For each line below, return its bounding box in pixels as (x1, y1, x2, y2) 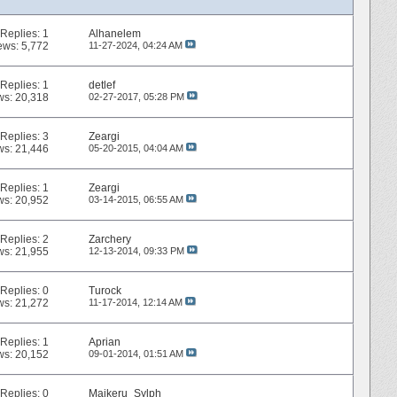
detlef (88, 79, 115, 92)
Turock (88, 284, 121, 298)
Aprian (88, 336, 121, 349)
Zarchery (88, 233, 131, 246)
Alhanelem (88, 27, 141, 41)
